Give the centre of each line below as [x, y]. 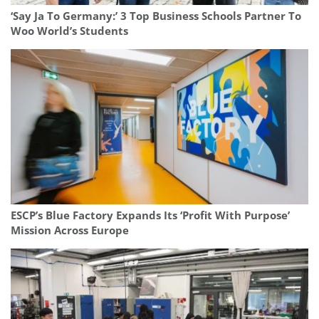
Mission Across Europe [70, 231]
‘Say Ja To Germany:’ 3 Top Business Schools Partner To [156, 16]
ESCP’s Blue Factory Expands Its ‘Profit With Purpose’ [150, 216]
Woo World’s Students [69, 31]
